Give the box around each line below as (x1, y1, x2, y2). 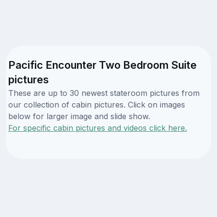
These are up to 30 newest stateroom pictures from (8, 88, 200, 98)
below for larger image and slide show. (8, 111, 150, 121)
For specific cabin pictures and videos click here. (8, 123, 187, 133)
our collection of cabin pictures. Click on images (8, 99, 185, 109)
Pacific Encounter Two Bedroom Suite (8, 58, 197, 71)
